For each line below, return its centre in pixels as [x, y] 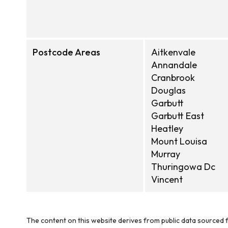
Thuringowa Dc [183, 167]
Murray [166, 154]
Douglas [168, 90]
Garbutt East [178, 116]
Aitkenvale [173, 52]
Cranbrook [173, 78]
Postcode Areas [66, 52]
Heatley [167, 129]
